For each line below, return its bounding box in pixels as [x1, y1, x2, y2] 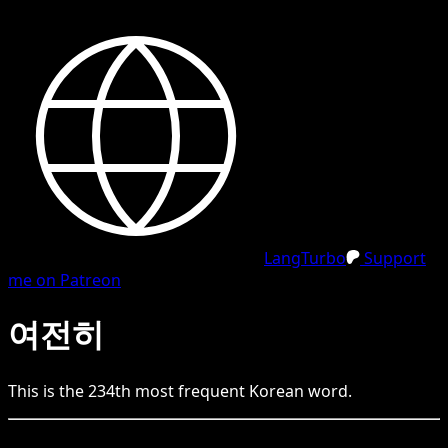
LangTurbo [264, 247, 346, 269]
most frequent [131, 379, 249, 402]
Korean [249, 379, 304, 402]
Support [360, 247, 426, 269]
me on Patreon [8, 269, 121, 291]
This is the [8, 379, 88, 402]
